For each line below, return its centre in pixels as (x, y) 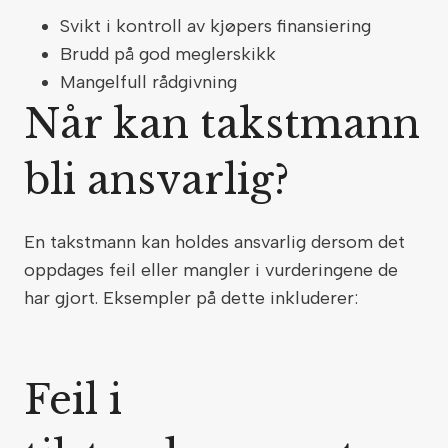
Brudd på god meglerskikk (170, 54)
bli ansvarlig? (162, 180)
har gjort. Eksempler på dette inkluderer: (193, 298)
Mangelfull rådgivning (151, 82)
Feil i (73, 400)
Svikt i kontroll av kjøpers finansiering (218, 26)
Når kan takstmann (222, 124)
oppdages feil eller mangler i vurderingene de (211, 270)
